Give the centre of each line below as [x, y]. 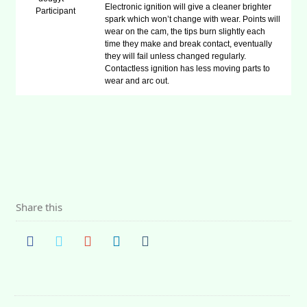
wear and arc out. [137, 81]
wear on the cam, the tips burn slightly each [185, 32]
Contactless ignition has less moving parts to [188, 69]
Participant [55, 11]
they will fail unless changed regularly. [176, 56]
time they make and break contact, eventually [189, 44]
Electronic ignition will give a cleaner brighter [188, 7]
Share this [39, 207]
